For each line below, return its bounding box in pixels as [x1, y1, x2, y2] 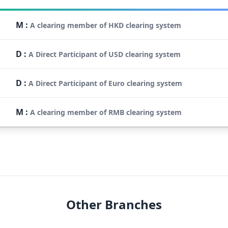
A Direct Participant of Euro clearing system [28, 78, 182, 88]
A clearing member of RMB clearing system [30, 107, 182, 117]
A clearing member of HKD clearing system [30, 20, 181, 30]
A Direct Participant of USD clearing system [28, 49, 181, 59]
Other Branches [66, 195, 162, 213]
